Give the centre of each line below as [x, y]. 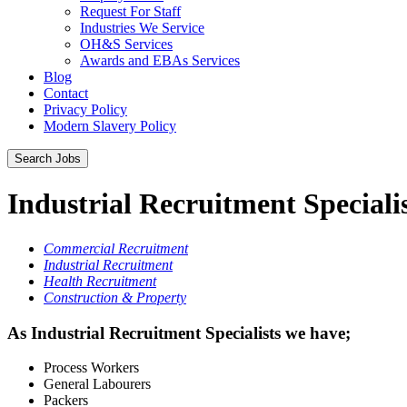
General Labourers [97, 384]
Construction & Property [115, 297]
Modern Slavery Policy [110, 126]
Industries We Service [142, 28]
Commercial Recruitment [116, 248]
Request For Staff [130, 11]
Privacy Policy [85, 109]
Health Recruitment [100, 281]
